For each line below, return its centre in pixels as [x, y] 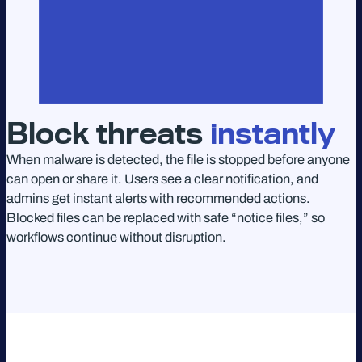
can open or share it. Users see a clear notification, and [162, 179]
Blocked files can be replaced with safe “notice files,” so [166, 217]
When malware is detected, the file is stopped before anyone [178, 159]
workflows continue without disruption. [116, 237]
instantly [273, 134]
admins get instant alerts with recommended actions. [158, 198]
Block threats [108, 134]
